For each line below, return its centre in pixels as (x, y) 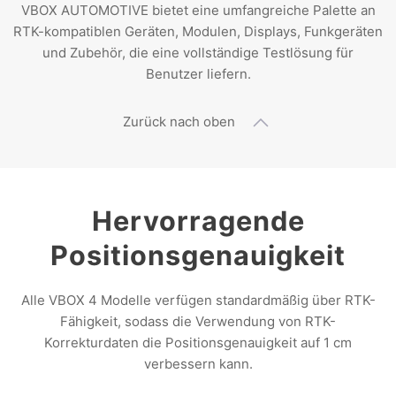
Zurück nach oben (179, 121)
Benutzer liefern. (198, 73)
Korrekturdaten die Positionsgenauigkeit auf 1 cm (198, 342)
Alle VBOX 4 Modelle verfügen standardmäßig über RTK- (198, 300)
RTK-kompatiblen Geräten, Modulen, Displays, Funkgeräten (198, 31)
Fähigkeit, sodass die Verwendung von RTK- (198, 321)
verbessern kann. (198, 363)
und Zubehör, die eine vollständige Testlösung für (198, 52)
